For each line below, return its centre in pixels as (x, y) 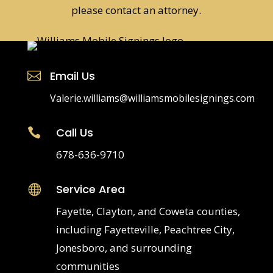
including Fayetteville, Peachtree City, (145, 229)
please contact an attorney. (136, 10)
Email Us (72, 76)
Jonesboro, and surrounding (124, 247)
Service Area (90, 189)
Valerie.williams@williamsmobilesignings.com (152, 98)
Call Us (74, 132)
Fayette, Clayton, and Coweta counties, (148, 211)
